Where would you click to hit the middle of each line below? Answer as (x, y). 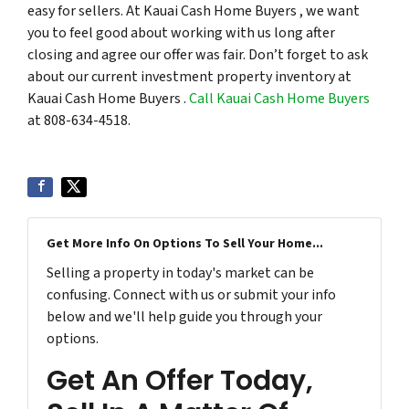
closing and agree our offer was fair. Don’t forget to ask (198, 54)
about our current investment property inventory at (189, 76)
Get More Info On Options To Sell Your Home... (185, 243)
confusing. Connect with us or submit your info (191, 294)
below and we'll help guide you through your (184, 316)
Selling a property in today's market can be (180, 273)
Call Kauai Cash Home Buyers (279, 98)
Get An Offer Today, (180, 380)
